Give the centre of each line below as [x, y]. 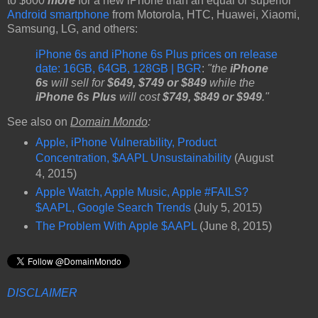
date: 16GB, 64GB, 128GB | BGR [119, 68]
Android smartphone [58, 14]
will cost [139, 97]
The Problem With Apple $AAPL [116, 226]
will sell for [78, 82]
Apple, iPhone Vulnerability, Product [126, 143]
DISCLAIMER [42, 293]
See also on [39, 122]
